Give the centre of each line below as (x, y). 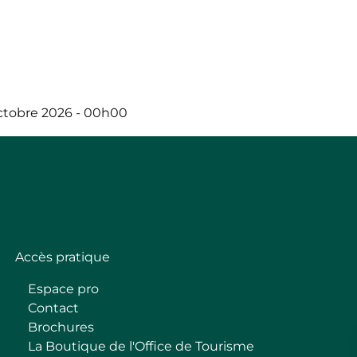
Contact (53, 308)
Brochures (61, 327)
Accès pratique (62, 257)
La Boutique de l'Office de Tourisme (141, 346)
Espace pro (63, 289)
